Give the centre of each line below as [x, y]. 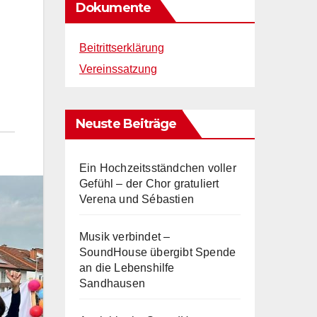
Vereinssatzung [118, 69]
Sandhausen [112, 283]
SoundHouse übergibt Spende [158, 252]
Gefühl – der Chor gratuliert [149, 183]
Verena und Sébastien [137, 199]
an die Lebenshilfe [127, 267]
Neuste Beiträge [126, 123]
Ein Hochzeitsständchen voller [158, 168]
